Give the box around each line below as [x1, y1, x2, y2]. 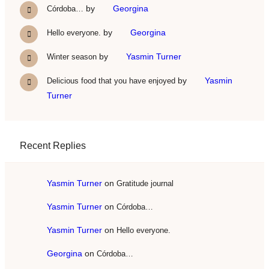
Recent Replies [20, 140, 86, 151]
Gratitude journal [116, 178, 174, 188]
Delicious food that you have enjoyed [47, 76, 175, 85]
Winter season [47, 52, 97, 61]
